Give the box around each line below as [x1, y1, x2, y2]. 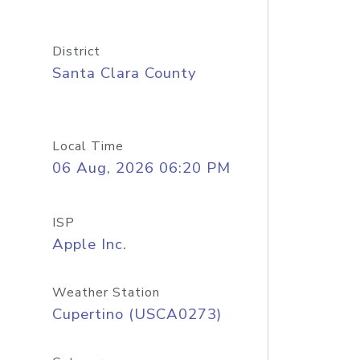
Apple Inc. [51, 234, 127, 255]
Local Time [51, 137, 124, 155]
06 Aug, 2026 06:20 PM [51, 157, 231, 178]
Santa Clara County [51, 63, 197, 84]
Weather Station [51, 284, 160, 301]
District [51, 43, 100, 60]
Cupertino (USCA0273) [51, 304, 222, 325]
